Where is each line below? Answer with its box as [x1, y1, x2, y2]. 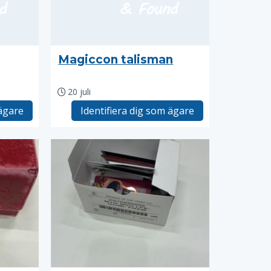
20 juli [68, 86, 91, 97]
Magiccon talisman [58, 53, 174, 67]
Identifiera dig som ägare [80, 104, 194, 117]
